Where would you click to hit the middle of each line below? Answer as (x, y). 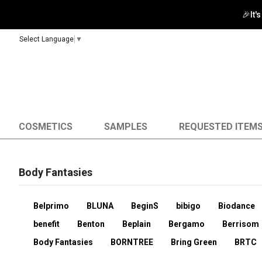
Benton (91, 224)
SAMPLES (126, 127)
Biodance (237, 206)
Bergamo (187, 224)
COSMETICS (46, 127)
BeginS (145, 206)
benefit (46, 224)
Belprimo (51, 206)
